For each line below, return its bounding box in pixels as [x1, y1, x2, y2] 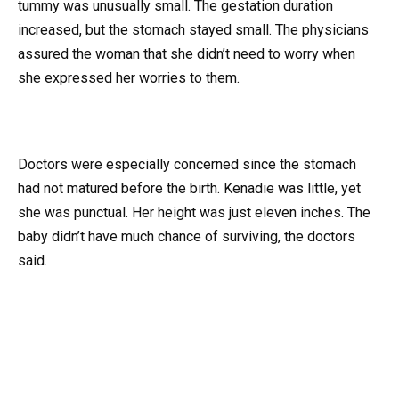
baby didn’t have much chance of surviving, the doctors [18, 227, 355, 245]
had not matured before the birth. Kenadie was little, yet [18, 179, 361, 197]
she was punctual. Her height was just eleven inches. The [18, 203, 370, 221]
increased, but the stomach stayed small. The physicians [18, 20, 369, 38]
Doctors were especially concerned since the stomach [18, 155, 356, 173]
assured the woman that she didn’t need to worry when [18, 45, 355, 62]
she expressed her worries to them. [18, 69, 240, 86]
